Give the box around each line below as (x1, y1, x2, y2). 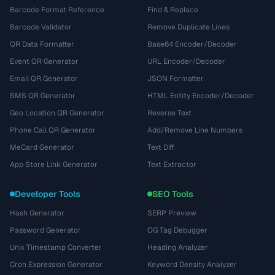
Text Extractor (147, 160, 196, 169)
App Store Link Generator (10, 160, 98, 169)
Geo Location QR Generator (10, 108, 104, 118)
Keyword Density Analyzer (147, 260, 237, 269)
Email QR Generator (10, 74, 78, 83)
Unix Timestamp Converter (10, 242, 102, 252)
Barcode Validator (10, 22, 72, 32)
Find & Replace (147, 5, 198, 15)
